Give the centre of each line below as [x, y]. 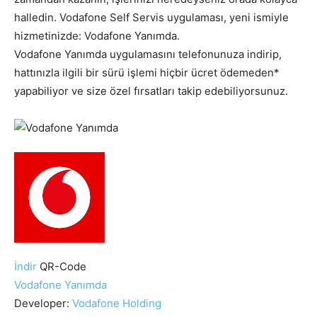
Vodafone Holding [117, 303]
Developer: [43, 303]
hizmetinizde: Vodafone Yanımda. [97, 35]
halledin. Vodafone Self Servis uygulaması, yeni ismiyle [151, 17]
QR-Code [63, 266]
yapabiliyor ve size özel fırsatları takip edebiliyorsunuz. [151, 91]
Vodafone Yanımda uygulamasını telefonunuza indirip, [148, 54]
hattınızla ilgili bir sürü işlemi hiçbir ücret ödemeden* [147, 72]
